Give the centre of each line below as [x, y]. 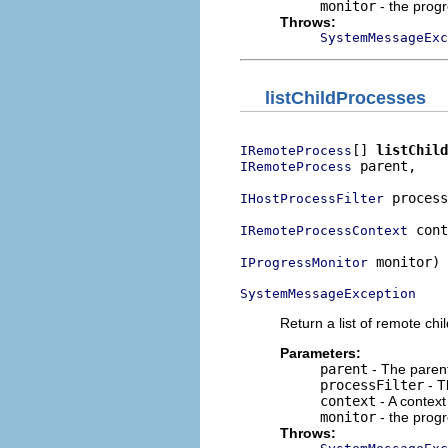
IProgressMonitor [304, 262]
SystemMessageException [328, 293]
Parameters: [320, 352]
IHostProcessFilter [312, 198]
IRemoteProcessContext [324, 230]
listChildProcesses [345, 97]
